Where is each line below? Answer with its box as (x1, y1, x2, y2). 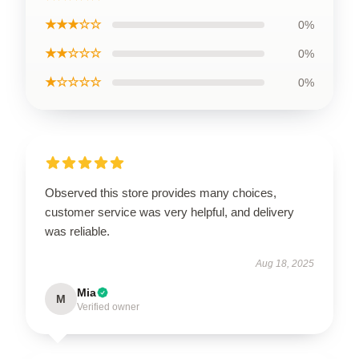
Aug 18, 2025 (256, 258, 314, 269)
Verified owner (77, 301, 139, 313)
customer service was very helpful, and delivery (45, 205, 294, 219)
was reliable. (45, 224, 110, 238)
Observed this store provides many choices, (45, 186, 276, 200)
